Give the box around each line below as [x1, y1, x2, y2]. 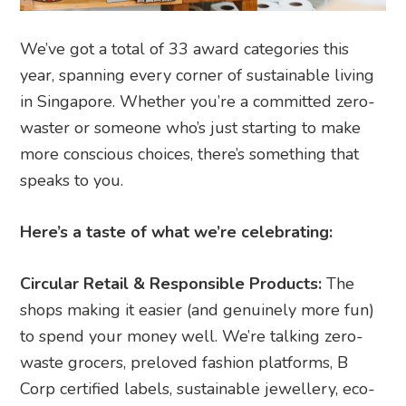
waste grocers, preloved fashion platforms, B [20, 351, 349, 373]
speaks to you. [20, 169, 124, 191]
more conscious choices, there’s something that [20, 142, 360, 165]
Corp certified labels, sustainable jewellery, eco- [20, 377, 376, 400]
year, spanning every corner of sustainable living [20, 63, 375, 86]
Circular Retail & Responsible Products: [20, 272, 323, 295]
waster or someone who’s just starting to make [20, 116, 362, 139]
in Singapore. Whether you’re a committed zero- [20, 90, 376, 112]
